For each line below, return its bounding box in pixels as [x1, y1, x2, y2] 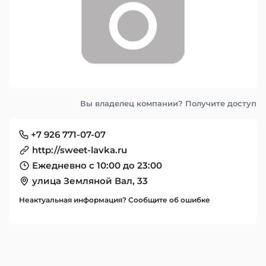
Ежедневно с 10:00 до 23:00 [32, 160, 162, 171]
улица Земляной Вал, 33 [32, 175, 148, 186]
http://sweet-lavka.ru [32, 144, 127, 156]
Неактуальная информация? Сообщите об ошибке [19, 195, 210, 204]
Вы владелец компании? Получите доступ [80, 99, 256, 108]
